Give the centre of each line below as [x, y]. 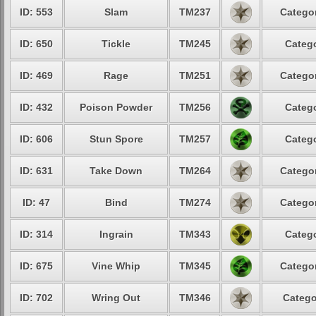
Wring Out [116, 298]
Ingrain [116, 234]
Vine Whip [116, 266]
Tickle [116, 44]
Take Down [116, 171]
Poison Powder [116, 107]
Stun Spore [116, 139]
